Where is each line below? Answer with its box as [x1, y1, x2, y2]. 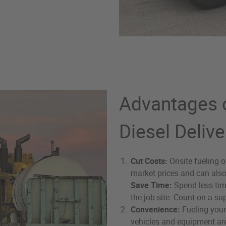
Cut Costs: [131, 155, 169, 167]
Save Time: [131, 180, 174, 191]
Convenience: [131, 204, 182, 215]
